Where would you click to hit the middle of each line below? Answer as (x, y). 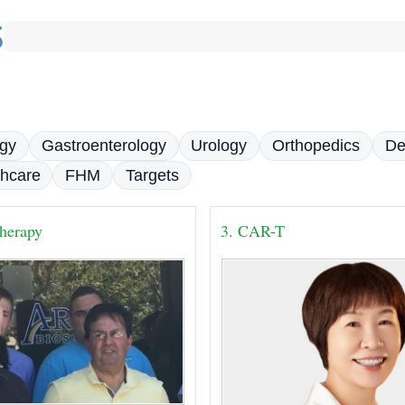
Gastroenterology (104, 146)
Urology (219, 146)
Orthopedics (316, 146)
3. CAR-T (253, 230)
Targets (152, 176)
